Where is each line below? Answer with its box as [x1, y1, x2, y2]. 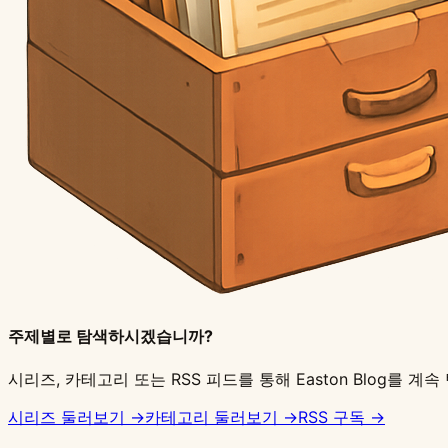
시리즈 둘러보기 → [8, 407, 145, 428]
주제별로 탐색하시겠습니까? [8, 325, 213, 346]
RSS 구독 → [298, 407, 385, 428]
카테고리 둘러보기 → [145, 407, 298, 428]
